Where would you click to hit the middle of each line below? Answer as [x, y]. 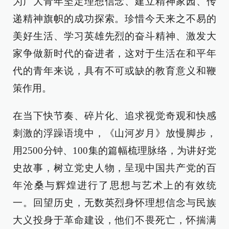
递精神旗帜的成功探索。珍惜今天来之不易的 [114, 19]
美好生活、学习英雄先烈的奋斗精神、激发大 [114, 36]
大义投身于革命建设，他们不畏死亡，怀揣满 [114, 220]
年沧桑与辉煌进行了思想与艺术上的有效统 [114, 185]
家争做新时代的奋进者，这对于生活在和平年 [114, 53]
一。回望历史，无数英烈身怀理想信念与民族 [114, 203]
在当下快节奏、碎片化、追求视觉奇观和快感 [114, 116]
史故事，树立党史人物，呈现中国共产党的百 [114, 168]
